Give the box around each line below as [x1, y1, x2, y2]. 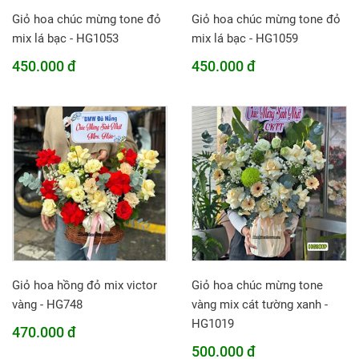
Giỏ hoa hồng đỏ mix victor [12, 278, 157, 292]
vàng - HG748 [12, 297, 83, 312]
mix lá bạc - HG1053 [12, 31, 119, 46]
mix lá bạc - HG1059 [192, 31, 298, 46]
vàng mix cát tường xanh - [192, 297, 328, 312]
